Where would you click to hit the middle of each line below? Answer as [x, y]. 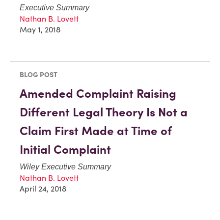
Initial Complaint [65, 149]
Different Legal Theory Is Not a [104, 112]
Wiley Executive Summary [65, 166]
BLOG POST [39, 74]
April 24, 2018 [43, 188]
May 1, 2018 [40, 29]
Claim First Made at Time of [96, 131]
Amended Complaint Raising [98, 93]
